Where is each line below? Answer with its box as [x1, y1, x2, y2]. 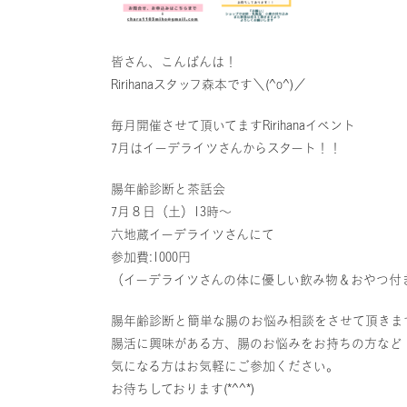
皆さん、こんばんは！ [111, 54, 237, 70]
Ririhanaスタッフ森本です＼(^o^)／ [111, 76, 306, 93]
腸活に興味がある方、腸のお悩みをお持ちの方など [111, 335, 402, 352]
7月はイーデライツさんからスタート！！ [111, 140, 342, 156]
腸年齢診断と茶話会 [111, 181, 225, 197]
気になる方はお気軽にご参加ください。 [111, 358, 339, 374]
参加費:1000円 [111, 249, 191, 265]
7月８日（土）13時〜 [111, 203, 232, 220]
